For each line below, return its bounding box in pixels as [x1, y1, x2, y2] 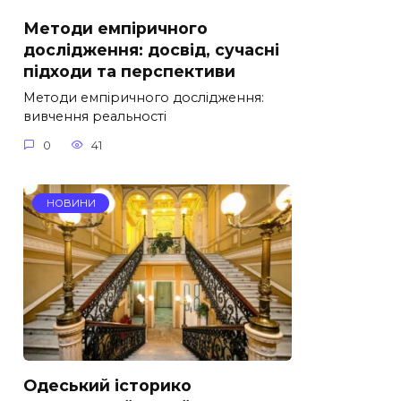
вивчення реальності [23, 108, 166, 125]
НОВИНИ [46, 196, 96, 209]
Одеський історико [23, 375, 192, 395]
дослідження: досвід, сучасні [23, 40, 279, 60]
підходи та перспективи [23, 62, 235, 81]
